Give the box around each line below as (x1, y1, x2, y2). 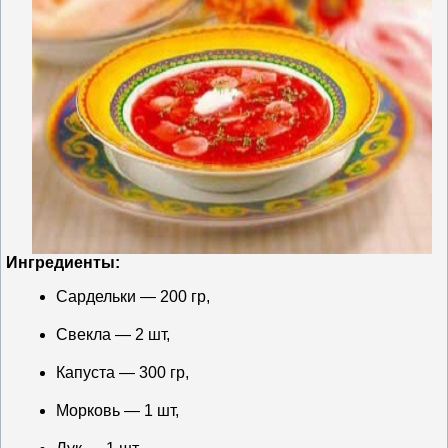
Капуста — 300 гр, (56, 363, 189, 381)
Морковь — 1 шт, (56, 401, 179, 419)
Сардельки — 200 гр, (56, 287, 210, 305)
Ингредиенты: (6, 253, 120, 271)
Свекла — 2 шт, (56, 325, 170, 343)
